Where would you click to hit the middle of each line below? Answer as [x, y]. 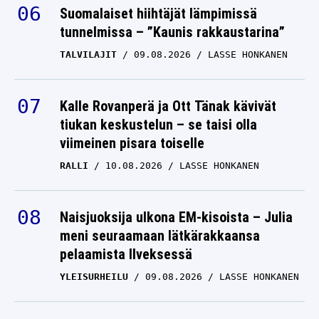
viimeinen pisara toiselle [132, 143]
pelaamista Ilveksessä [126, 255]
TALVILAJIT [88, 55]
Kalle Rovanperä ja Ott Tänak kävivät [168, 106]
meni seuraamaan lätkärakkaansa [160, 236]
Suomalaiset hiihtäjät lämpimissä [158, 14]
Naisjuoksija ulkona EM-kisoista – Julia [176, 218]
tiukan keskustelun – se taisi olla [158, 125]
